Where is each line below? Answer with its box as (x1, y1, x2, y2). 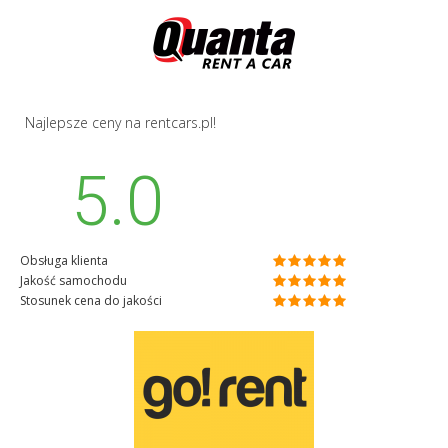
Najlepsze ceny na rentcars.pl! (25, 113, 216, 133)
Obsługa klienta (20, 251, 108, 269)
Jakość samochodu (20, 271, 127, 289)
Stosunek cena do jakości (20, 291, 162, 309)
